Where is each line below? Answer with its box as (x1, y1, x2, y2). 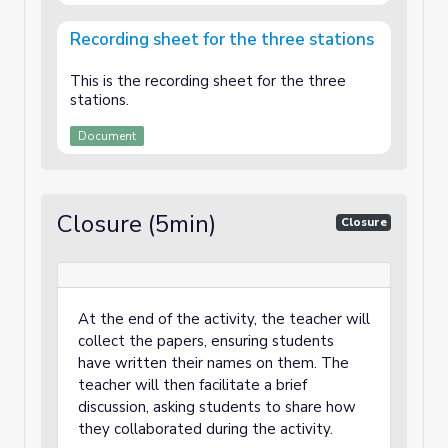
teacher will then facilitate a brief (78, 375, 307, 395)
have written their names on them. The (78, 353, 349, 373)
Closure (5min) (57, 208, 216, 240)
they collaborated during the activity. (78, 419, 333, 439)
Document (78, 128, 136, 144)
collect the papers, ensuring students (78, 331, 334, 351)
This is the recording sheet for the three (70, 71, 346, 91)
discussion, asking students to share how (78, 397, 356, 417)
